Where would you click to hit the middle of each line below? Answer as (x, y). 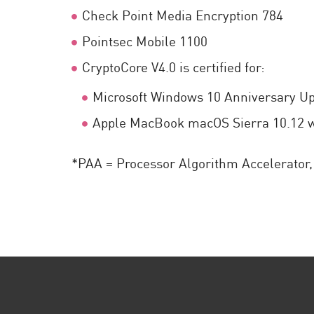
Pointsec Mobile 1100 (145, 40)
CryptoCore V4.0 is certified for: (173, 66)
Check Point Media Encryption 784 (183, 14)
